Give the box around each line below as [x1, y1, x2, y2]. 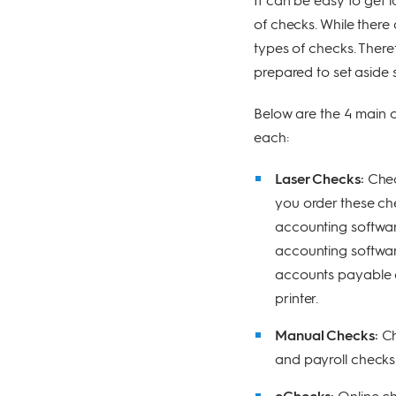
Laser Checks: [275, 169, 364, 187]
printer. [275, 288, 319, 307]
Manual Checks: [275, 325, 378, 344]
